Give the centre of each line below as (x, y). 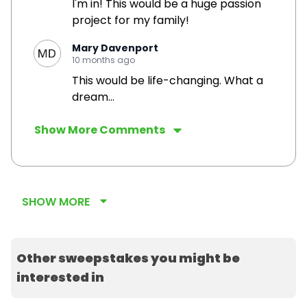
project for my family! (131, 20)
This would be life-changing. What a (168, 80)
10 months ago (103, 60)
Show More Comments (100, 130)
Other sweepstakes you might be (128, 258)
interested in (60, 277)
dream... (93, 97)
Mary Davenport (115, 48)
